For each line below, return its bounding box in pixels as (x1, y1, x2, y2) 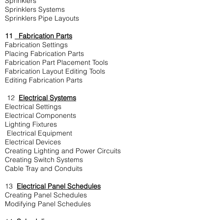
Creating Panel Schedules (5, 191, 87, 199)
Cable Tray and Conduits (5, 164, 82, 173)
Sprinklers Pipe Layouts (5, 14, 79, 23)
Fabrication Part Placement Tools (5, 58, 108, 67)
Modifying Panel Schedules (5, 199, 91, 208)
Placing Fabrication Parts (5, 49, 84, 58)
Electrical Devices (5, 137, 61, 146)
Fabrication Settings (5, 40, 68, 49)
